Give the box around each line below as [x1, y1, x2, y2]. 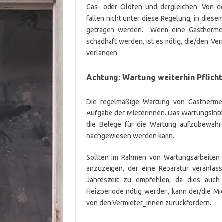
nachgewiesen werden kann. [86, 132, 174, 140]
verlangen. [86, 49, 119, 56]
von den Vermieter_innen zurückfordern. [86, 199, 211, 207]
